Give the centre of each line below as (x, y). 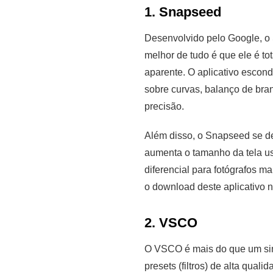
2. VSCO (171, 222)
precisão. (164, 106)
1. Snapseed (183, 12)
